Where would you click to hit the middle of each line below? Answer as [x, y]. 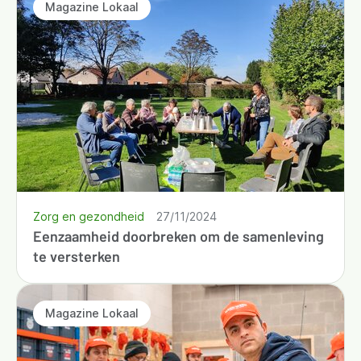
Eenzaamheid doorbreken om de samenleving [178, 236]
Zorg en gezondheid [89, 216]
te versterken [77, 256]
